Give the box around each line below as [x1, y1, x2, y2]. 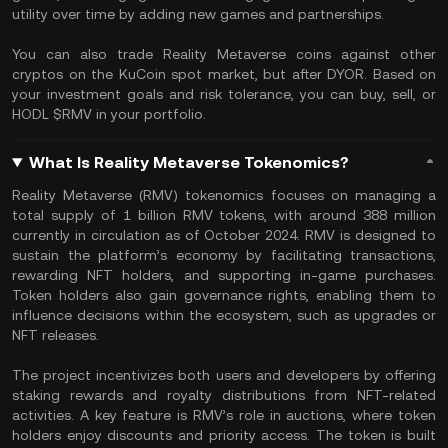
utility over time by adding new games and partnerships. [12, 6, 388, 22]
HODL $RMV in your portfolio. [12, 106, 206, 122]
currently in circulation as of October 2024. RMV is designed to [12, 227, 436, 243]
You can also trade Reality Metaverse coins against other [12, 46, 436, 62]
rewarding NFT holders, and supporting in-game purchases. [12, 267, 436, 283]
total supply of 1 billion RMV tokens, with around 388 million [12, 207, 436, 223]
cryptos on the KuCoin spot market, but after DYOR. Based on [12, 66, 436, 82]
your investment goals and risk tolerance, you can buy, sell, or [12, 86, 436, 102]
